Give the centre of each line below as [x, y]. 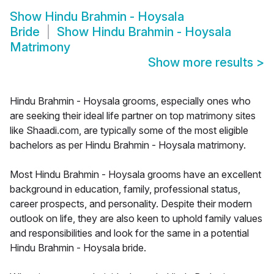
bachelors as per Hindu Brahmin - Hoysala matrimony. [128, 145]
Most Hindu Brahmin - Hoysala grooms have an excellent [135, 175]
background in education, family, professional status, [125, 189]
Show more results [202, 63]
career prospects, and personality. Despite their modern [131, 204]
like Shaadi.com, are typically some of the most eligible [129, 131]
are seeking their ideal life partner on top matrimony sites [133, 116]
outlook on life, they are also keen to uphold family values [136, 219]
